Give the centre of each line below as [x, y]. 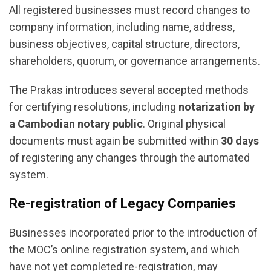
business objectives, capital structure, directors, [124, 44]
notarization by [217, 106]
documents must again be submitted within [115, 140]
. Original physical [184, 123]
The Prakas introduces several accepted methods [129, 90]
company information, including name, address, [122, 27]
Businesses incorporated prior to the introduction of [133, 232]
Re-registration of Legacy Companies [122, 203]
